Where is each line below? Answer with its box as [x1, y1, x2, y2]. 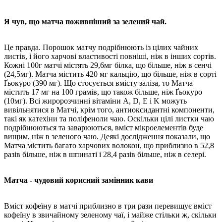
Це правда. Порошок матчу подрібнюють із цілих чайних [4, 43, 198, 52]
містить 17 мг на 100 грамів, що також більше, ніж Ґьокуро [4, 87, 202, 96]
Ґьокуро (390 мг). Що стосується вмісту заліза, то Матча [4, 78, 193, 87]
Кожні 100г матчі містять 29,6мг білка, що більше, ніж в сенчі [4, 60, 212, 69]
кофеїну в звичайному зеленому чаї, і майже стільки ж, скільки [4, 210, 217, 219]
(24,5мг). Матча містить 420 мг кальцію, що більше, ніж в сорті [4, 69, 217, 78]
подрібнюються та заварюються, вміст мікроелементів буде [4, 123, 203, 132]
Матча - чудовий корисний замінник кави [4, 175, 153, 184]
